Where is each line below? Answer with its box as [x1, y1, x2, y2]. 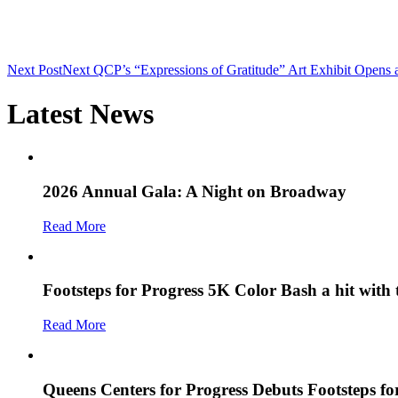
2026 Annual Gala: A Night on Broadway [43, 181, 346, 201]
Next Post [7, 62, 62, 78]
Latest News [7, 97, 154, 130]
